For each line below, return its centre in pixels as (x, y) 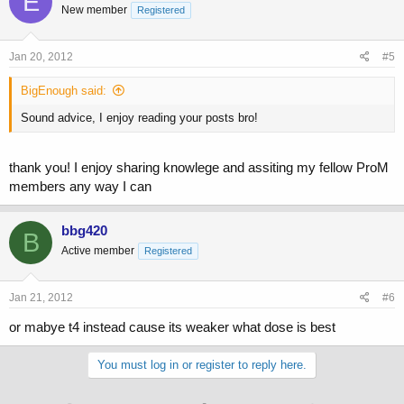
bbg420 (84, 231)
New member (94, 10)
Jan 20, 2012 (41, 56)
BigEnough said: (64, 90)
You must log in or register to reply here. (202, 364)
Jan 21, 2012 (41, 297)
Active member (98, 251)
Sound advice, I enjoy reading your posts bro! (139, 117)
